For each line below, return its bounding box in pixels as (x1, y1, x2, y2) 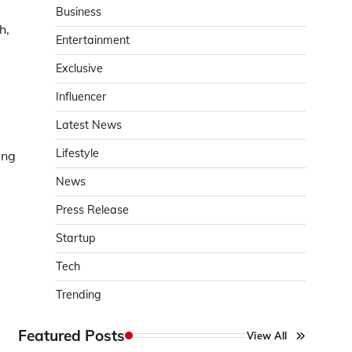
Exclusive (56, 61, 103, 76)
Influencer (56, 90, 106, 104)
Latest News (56, 118, 122, 133)
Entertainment (56, 33, 130, 48)
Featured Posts (18, 326, 125, 346)
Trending (56, 288, 101, 302)
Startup (56, 231, 96, 246)
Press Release (56, 203, 129, 218)
